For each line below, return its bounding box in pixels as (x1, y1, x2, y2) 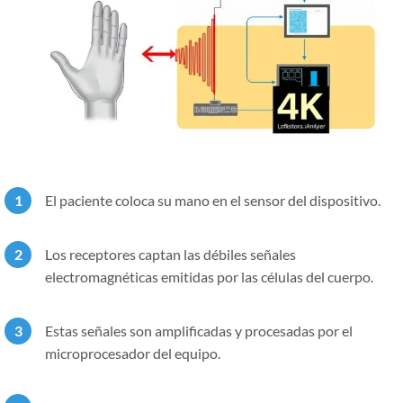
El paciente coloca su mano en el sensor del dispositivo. (45, 191, 381, 209)
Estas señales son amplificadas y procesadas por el (45, 321, 353, 339)
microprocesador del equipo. (45, 344, 220, 362)
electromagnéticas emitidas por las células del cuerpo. (45, 267, 373, 285)
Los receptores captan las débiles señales (45, 245, 296, 263)
